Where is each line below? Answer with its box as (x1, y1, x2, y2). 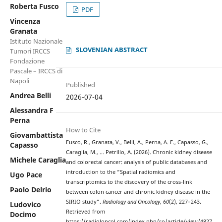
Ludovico (9, 199, 41, 209)
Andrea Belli (9, 90, 51, 100)
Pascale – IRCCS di (9, 66, 62, 75)
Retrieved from (66, 208, 106, 216)
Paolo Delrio (9, 184, 52, 194)
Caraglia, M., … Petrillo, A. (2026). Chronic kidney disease (66, 149, 213, 156)
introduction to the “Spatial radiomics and (66, 168, 176, 176)
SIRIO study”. (66, 198, 103, 206)
